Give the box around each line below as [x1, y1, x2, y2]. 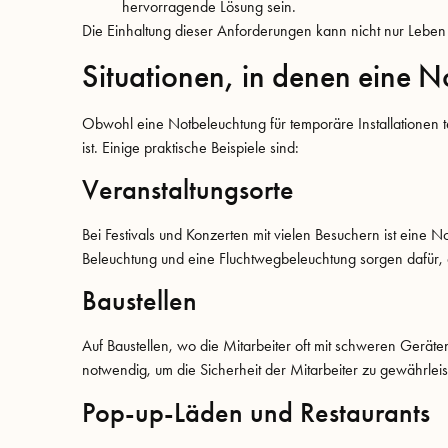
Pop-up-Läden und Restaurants [82, 395, 430, 430]
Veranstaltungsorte [82, 172, 294, 207]
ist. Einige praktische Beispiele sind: [82, 137, 299, 157]
